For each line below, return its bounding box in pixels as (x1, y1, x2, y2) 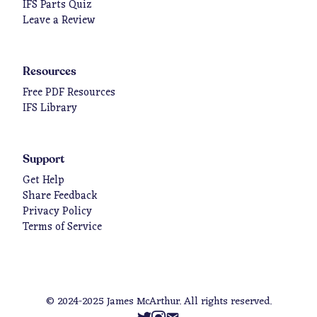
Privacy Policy (23, 202, 92, 221)
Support (23, 154, 64, 165)
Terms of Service (23, 218, 102, 237)
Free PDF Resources (23, 83, 115, 103)
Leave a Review (23, 11, 95, 30)
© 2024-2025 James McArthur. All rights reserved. (45, 293, 272, 311)
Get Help (23, 171, 64, 190)
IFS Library (23, 99, 77, 118)
